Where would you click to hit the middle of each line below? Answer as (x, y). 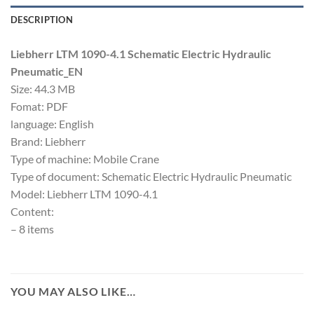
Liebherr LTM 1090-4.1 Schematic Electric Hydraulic (141, 54)
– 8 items (32, 229)
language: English (52, 124)
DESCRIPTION (42, 20)
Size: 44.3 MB (43, 89)
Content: (32, 212)
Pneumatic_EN (47, 71)
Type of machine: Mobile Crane (85, 159)
